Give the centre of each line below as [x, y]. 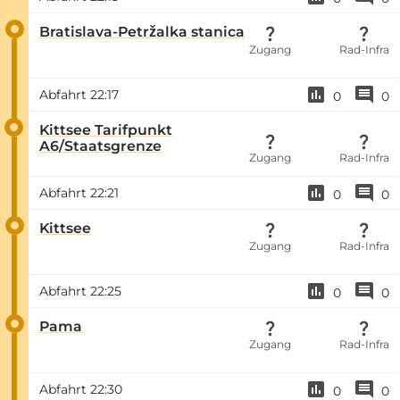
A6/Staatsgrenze [100, 146]
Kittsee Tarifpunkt [105, 129]
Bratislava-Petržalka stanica [142, 31]
